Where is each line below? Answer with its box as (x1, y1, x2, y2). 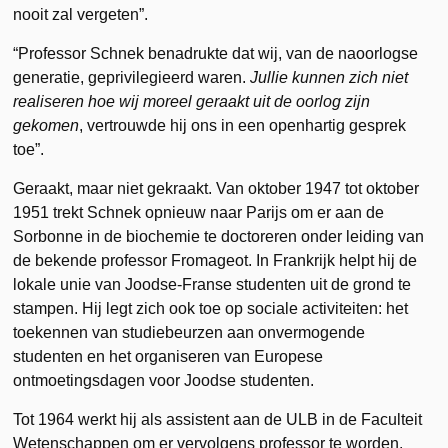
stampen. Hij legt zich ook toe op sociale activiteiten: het (13, 299, 409, 317)
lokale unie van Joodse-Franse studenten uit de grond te (13, 275, 412, 293)
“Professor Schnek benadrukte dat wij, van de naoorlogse (13, 44, 419, 62)
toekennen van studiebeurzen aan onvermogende (13, 323, 366, 341)
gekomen (13, 116, 80, 134)
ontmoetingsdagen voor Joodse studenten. (13, 371, 315, 389)
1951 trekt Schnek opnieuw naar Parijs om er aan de (13, 203, 385, 221)
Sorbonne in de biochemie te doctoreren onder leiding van (13, 227, 425, 245)
